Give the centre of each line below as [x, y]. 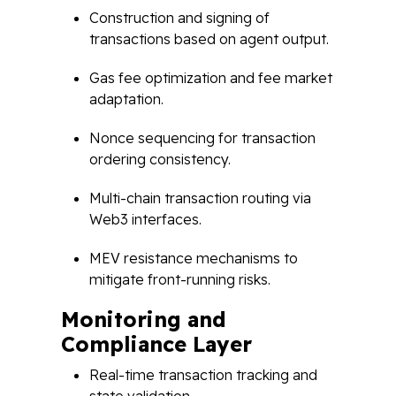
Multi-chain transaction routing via [200, 198]
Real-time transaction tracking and [203, 375]
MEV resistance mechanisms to [194, 258]
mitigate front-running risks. [180, 279]
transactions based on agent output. [209, 39]
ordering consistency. [160, 159]
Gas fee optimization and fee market [211, 78]
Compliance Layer [156, 344]
